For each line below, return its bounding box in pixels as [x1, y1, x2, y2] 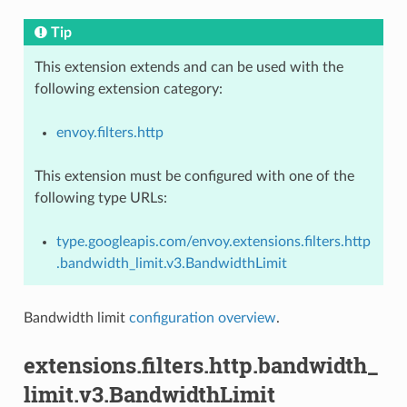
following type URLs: [34, 190, 167, 205]
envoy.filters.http [55, 124, 164, 140]
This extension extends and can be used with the [34, 59, 343, 74]
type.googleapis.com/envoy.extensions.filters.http [55, 233, 371, 249]
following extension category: [34, 81, 223, 96]
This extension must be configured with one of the [34, 168, 354, 184]
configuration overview [128, 310, 276, 325]
